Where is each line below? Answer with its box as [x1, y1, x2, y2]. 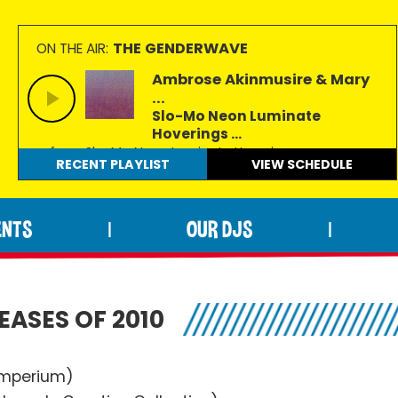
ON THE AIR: [36, 39, 108, 58]
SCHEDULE [286, 155, 353, 173]
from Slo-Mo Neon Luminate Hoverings [49, 143, 298, 161]
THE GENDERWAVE [112, 38, 248, 59]
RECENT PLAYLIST [55, 155, 170, 173]
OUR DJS [186, 215, 253, 243]
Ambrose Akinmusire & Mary [151, 69, 370, 90]
